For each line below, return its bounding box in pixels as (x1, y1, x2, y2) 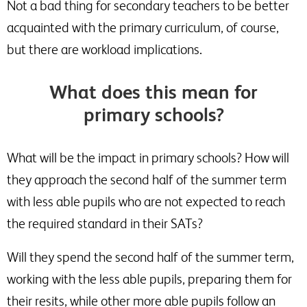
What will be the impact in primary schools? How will (7, 150, 289, 165)
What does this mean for (49, 81, 258, 103)
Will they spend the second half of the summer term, (7, 249, 294, 265)
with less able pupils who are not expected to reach (7, 194, 285, 209)
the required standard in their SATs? (7, 216, 203, 231)
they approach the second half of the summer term (7, 172, 286, 187)
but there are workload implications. (7, 42, 202, 57)
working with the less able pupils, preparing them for (7, 271, 292, 286)
